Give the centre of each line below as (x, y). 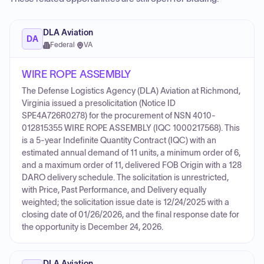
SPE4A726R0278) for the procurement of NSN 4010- (119, 116)
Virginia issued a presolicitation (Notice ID (99, 103)
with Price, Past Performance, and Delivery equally (114, 190)
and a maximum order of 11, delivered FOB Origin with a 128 (132, 165)
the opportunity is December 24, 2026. (93, 227)
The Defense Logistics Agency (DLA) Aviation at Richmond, (131, 91)
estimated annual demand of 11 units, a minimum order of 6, (131, 153)
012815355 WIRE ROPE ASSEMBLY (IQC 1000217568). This (131, 128)
